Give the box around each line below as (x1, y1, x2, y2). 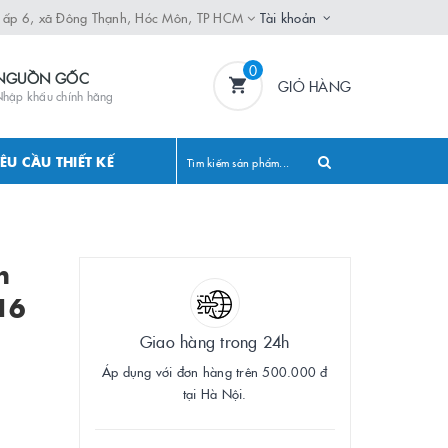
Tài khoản (259, 8, 316, 26)
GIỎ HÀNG (278, 76, 351, 96)
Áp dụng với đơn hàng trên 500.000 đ (101, 362, 328, 380)
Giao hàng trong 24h (139, 330, 290, 352)
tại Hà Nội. (182, 384, 247, 402)
